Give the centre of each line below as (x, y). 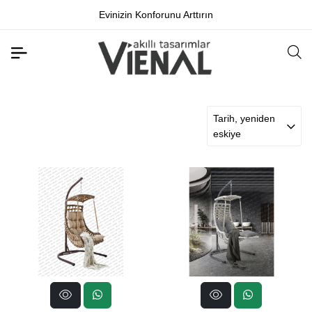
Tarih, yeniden (244, 118)
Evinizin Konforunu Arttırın (156, 15)
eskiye (227, 134)
